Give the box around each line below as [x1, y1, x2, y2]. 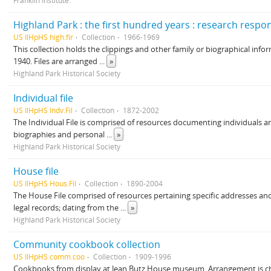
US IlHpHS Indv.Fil [13, 105, 73, 115]
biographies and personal [13, 129, 106, 140]
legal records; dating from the [13, 202, 120, 213]
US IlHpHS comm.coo [13, 252, 85, 261]
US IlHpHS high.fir [13, 32, 73, 42]
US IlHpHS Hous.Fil [13, 178, 76, 188]
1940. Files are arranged [13, 56, 99, 67]
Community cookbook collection [13, 238, 160, 251]
